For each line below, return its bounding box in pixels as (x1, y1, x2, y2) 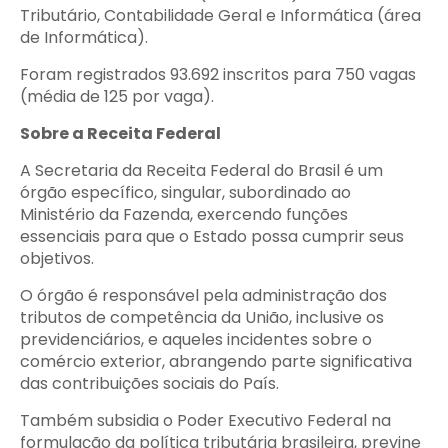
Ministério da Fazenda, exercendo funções (20, 203, 348, 226)
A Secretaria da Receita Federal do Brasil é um (20, 159, 383, 182)
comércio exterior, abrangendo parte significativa (20, 350, 412, 373)
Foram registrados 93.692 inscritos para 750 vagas (20, 63, 416, 86)
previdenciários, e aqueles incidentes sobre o (20, 328, 372, 351)
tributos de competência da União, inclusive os (20, 306, 384, 329)
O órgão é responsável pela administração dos (20, 284, 387, 307)
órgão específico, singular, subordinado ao (20, 181, 351, 204)
